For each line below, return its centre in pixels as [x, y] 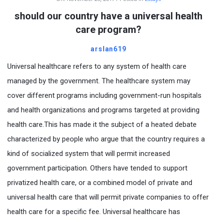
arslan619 [108, 49]
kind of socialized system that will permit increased [89, 154]
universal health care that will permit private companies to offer [108, 197]
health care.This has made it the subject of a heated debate [102, 125]
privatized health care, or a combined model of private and [100, 183]
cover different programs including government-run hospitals [104, 96]
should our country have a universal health [108, 16]
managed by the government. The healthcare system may [99, 81]
